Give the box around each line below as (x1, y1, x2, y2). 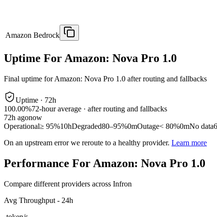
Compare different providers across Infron (4, 179, 132, 188)
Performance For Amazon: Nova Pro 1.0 (4, 157, 205, 170)
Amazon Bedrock (5, 31, 60, 40)
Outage (137, 122, 159, 131)
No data (189, 122, 214, 131)
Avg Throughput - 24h (4, 196, 73, 204)
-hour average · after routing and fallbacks (39, 105, 167, 113)
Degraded (72, 122, 102, 131)
